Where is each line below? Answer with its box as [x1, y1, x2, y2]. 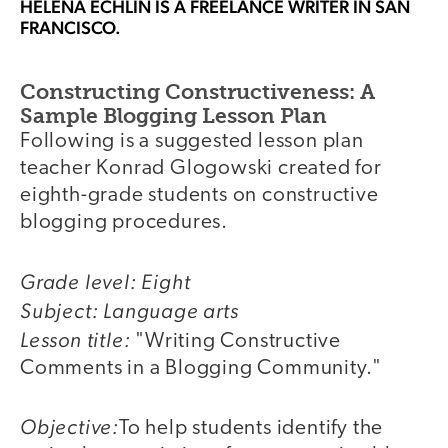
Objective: [20, 414, 119, 440]
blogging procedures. [20, 212, 229, 234]
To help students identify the [119, 418, 384, 440]
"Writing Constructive [130, 330, 342, 352]
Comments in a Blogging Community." [20, 357, 383, 379]
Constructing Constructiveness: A [20, 79, 375, 105]
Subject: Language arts [20, 297, 239, 323]
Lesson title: [20, 326, 131, 352]
